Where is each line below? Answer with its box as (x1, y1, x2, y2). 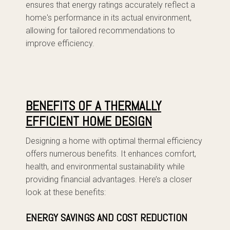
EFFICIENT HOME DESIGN (26, 113, 152, 129)
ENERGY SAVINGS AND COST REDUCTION (26, 211, 187, 224)
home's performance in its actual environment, (26, 13, 191, 23)
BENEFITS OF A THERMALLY (26, 98, 161, 114)
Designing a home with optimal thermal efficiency (26, 136, 202, 146)
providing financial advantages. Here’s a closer (26, 175, 192, 184)
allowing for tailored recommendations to (26, 26, 175, 35)
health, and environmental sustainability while (26, 162, 185, 171)
